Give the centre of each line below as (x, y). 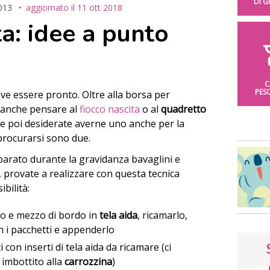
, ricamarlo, (163, 215)
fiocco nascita (110, 109)
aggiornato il (52, 7)
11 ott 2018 (100, 7)
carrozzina (89, 262)
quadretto (184, 109)
